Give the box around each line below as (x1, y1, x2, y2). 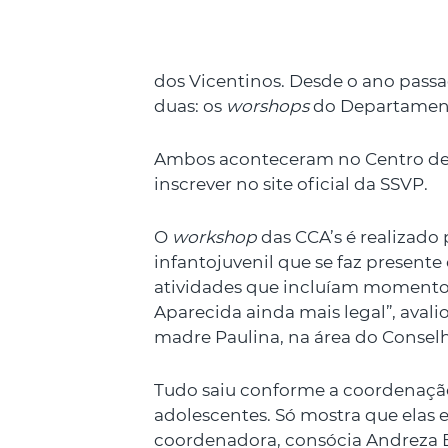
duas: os (154, 96, 226, 116)
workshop (172, 227, 257, 247)
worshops (226, 96, 313, 116)
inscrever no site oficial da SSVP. (154, 174, 428, 194)
